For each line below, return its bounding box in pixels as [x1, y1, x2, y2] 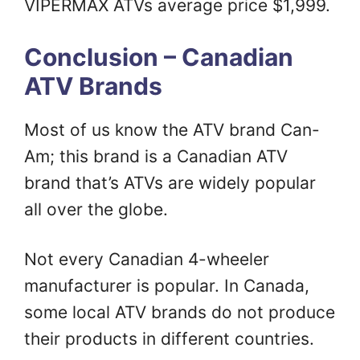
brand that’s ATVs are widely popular [24, 172, 316, 193]
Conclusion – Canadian [24, 42, 293, 72]
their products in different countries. [24, 329, 314, 350]
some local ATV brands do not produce [24, 302, 335, 323]
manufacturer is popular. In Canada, [24, 276, 309, 297]
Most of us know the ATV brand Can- [24, 119, 320, 140]
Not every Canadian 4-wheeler [24, 249, 269, 270]
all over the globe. [24, 198, 168, 219]
